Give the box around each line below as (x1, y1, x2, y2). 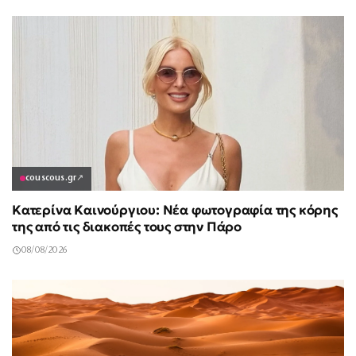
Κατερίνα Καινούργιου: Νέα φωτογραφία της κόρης (12, 201, 338, 219)
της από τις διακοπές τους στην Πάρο (12, 218, 242, 235)
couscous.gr (25, 173, 77, 183)
